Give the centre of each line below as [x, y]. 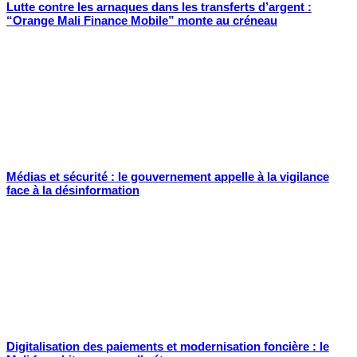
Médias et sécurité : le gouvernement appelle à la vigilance [168, 177]
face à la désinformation [73, 190]
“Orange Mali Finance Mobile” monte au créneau [142, 21]
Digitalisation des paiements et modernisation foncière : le [168, 347]
